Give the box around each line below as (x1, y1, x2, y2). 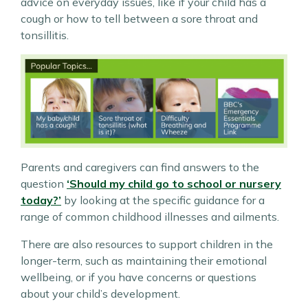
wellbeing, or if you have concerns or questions (21, 270, 256, 285)
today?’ (21, 193, 61, 208)
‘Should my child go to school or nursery (67, 177, 281, 191)
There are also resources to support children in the (21, 237, 273, 252)
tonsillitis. (21, 28, 69, 42)
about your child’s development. (21, 287, 180, 301)
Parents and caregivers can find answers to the (21, 160, 259, 175)
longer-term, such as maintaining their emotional (21, 254, 267, 268)
